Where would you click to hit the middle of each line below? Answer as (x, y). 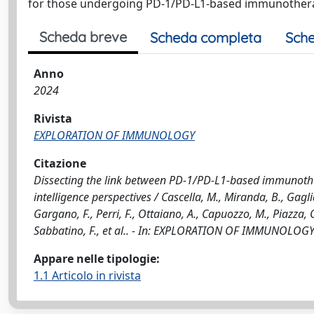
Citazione (60, 163)
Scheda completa (206, 37)
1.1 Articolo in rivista (87, 275)
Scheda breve (83, 37)
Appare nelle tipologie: (97, 259)
